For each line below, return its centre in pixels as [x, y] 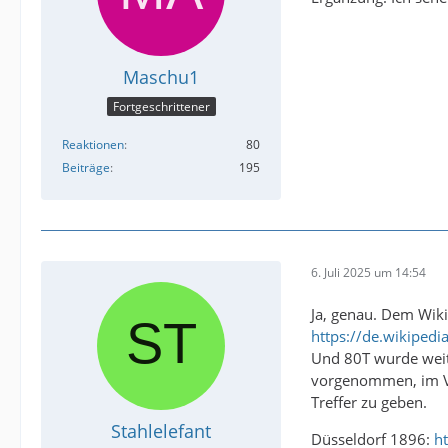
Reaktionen [93, 145]
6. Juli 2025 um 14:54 [368, 272]
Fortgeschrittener [161, 107]
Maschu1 [161, 76]
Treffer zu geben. [369, 402]
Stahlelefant [161, 431]
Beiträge [86, 168]
